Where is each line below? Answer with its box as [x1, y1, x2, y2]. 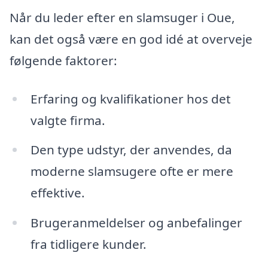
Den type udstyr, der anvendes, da [30, 141, 232, 159]
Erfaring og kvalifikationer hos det [30, 90, 231, 107]
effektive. [30, 184, 85, 202]
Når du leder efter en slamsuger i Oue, [10, 8, 235, 26]
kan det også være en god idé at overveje [10, 30, 252, 47]
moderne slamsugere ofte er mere [30, 163, 233, 180]
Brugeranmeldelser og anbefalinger [30, 214, 242, 232]
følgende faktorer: [10, 51, 117, 69]
